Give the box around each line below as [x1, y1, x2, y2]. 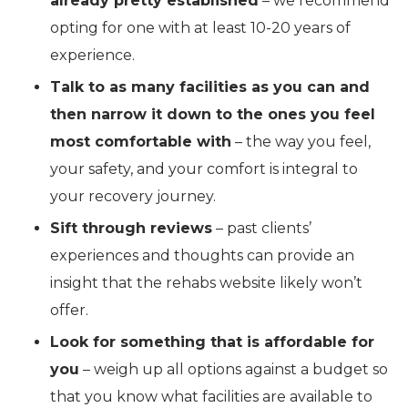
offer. [50, 301, 88, 320]
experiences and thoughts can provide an [50, 247, 354, 265]
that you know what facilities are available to [50, 388, 372, 406]
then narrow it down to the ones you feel [50, 106, 375, 124]
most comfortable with [50, 133, 231, 151]
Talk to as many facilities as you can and [50, 78, 370, 97]
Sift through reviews [50, 219, 212, 238]
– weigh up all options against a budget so [79, 361, 388, 379]
